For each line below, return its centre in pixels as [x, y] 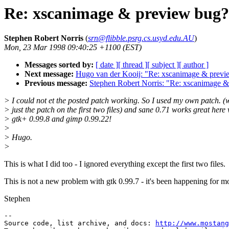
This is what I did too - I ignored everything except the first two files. [115, 164]
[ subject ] [163, 65]
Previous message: [56, 83]
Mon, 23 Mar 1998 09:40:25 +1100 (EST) [73, 48]
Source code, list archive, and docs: [80, 223]
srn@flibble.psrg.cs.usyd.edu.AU [141, 38]
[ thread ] [133, 65]
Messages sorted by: [59, 65]
